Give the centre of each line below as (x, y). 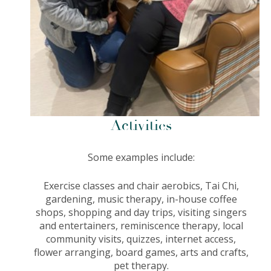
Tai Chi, (222, 186)
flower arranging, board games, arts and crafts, (141, 253)
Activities (141, 126)
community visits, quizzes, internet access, (141, 239)
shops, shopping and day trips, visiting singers (141, 213)
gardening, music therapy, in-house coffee (141, 199)
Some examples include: (141, 158)
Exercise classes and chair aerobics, (124, 186)
